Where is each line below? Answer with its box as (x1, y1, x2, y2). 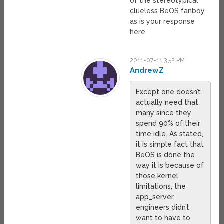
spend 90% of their (136, 119, 201, 128)
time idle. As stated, (136, 130, 204, 138)
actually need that (136, 98, 199, 107)
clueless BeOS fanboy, (130, 7, 206, 15)
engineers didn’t (136, 203, 190, 212)
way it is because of (136, 161, 204, 170)
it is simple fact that (136, 140, 204, 149)
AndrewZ (130, 66, 164, 75)
